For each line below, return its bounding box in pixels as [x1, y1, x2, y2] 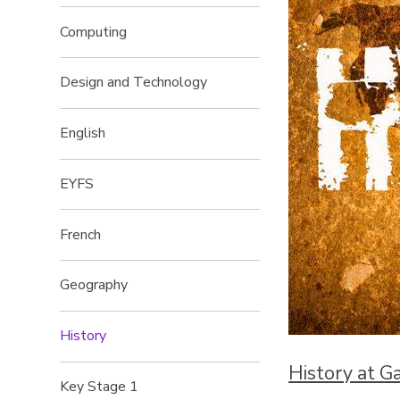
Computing [60, 21, 128, 42]
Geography [60, 275, 129, 296]
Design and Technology [60, 72, 208, 93]
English [60, 123, 106, 144]
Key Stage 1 [60, 377, 139, 397]
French [60, 224, 102, 245]
